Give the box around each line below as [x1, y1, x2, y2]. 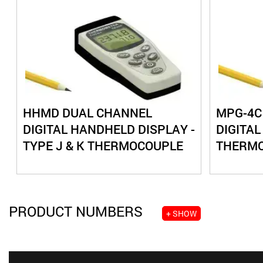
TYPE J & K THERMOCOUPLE [23, 137, 184, 154]
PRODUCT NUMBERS [9, 202, 143, 221]
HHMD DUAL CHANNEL [23, 104, 153, 122]
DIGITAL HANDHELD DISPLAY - [23, 121, 195, 138]
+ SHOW [166, 208, 197, 220]
